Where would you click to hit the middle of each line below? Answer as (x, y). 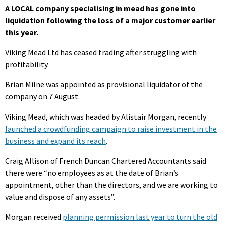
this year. (22, 32)
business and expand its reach (55, 140)
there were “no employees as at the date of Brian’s (92, 173)
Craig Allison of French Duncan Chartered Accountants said (106, 160)
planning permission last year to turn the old (140, 217)
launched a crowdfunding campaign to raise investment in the (111, 128)
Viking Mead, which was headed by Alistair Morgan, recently (106, 116)
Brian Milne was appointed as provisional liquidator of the (104, 84)
